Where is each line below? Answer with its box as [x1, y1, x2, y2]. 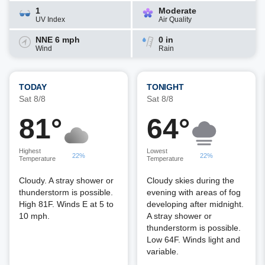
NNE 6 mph [35, 35, 80, 44]
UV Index [35, 15, 65, 24]
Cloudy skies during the [147, 176, 234, 185]
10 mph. [19, 211, 50, 221]
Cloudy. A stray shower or [19, 176, 114, 185]
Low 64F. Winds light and [147, 235, 240, 244]
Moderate [159, 6, 196, 15]
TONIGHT [147, 82, 184, 92]
